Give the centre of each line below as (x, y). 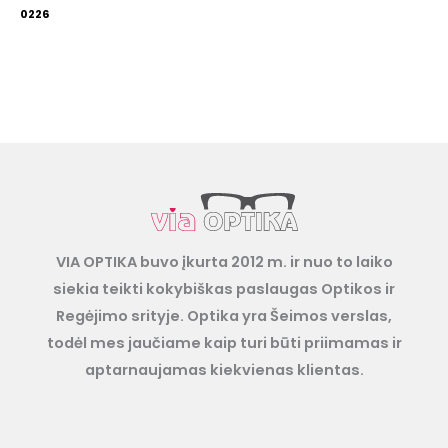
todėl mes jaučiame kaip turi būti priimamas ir (224, 343)
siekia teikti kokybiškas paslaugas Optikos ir (224, 289)
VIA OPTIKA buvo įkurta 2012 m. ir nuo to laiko (224, 262)
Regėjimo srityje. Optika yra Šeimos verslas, (224, 316)
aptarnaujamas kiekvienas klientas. (224, 370)
